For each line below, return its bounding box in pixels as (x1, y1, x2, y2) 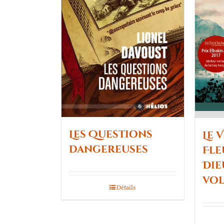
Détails (116, 183, 136, 191)
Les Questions (69, 127, 152, 141)
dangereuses (69, 142, 148, 156)
